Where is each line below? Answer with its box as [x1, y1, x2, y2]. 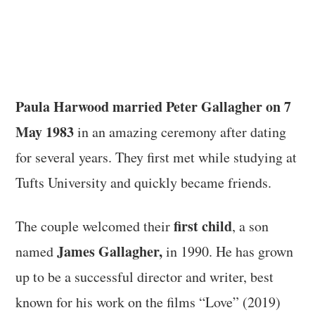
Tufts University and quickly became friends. [15, 172, 272, 192]
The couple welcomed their [15, 216, 174, 236]
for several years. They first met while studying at [15, 147, 297, 167]
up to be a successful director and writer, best [15, 266, 274, 286]
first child [174, 215, 233, 236]
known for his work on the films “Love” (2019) [15, 292, 281, 311]
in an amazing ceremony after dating [74, 122, 287, 141]
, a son [232, 216, 269, 236]
